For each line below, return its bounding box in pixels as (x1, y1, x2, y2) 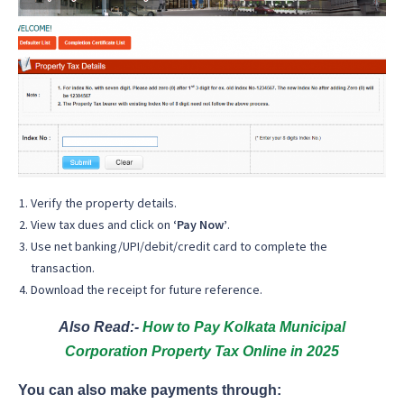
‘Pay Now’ (173, 216, 227, 233)
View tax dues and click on (31, 216, 173, 233)
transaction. (31, 259, 95, 276)
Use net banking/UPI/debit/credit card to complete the (31, 237, 327, 254)
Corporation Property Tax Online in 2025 (65, 343, 339, 359)
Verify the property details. (31, 194, 177, 211)
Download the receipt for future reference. (31, 280, 262, 298)
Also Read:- (59, 318, 142, 335)
